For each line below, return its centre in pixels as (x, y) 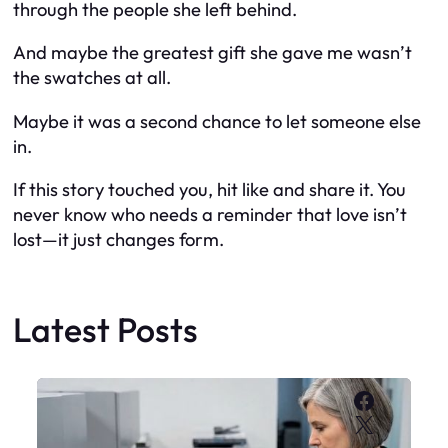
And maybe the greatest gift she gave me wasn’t (212, 53)
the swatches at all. (92, 78)
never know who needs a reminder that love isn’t (210, 215)
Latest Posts (105, 329)
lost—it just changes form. (118, 240)
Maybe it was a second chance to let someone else (217, 121)
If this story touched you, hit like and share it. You (209, 190)
